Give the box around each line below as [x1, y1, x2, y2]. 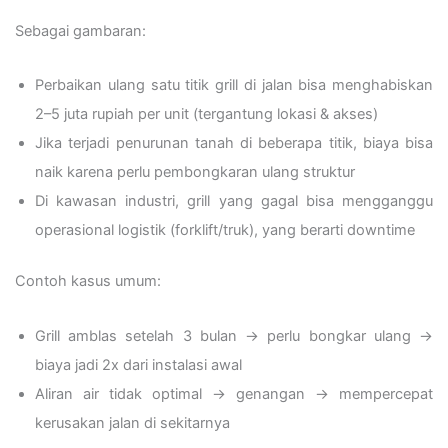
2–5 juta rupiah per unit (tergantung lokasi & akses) [35, 105, 378, 124]
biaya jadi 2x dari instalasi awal [35, 355, 242, 374]
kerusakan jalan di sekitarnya [35, 413, 230, 432]
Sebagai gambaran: [15, 21, 146, 40]
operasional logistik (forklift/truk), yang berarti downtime [35, 221, 415, 240]
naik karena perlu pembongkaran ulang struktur [35, 163, 355, 182]
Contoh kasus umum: [15, 271, 161, 290]
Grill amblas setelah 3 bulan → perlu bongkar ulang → [35, 326, 433, 345]
